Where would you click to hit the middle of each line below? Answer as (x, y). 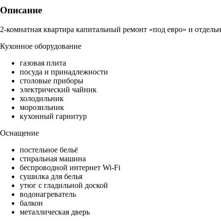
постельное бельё (49, 150)
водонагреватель (48, 194)
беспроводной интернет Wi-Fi (70, 168)
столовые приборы (52, 81)
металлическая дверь (55, 212)
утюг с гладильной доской (64, 185)
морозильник (42, 108)
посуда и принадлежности (64, 72)
